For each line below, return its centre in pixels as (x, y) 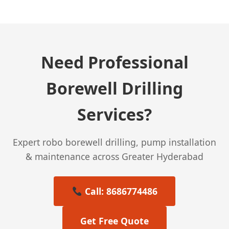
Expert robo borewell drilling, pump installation (114, 142)
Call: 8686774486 (120, 191)
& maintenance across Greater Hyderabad (114, 156)
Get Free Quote (114, 221)
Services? (114, 114)
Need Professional (114, 62)
